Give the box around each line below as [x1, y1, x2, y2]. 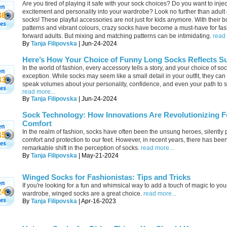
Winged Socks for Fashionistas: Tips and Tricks [22, 173, 191, 181]
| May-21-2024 [77, 152, 119, 159]
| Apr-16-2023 [77, 198, 116, 205]
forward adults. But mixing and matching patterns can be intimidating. [22, 32, 211, 40]
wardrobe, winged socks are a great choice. [22, 190, 142, 197]
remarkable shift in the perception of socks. [22, 144, 139, 152]
